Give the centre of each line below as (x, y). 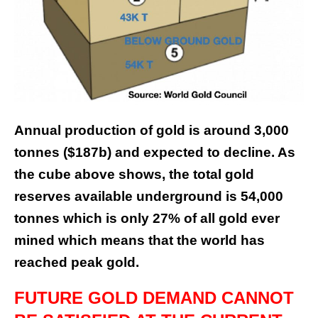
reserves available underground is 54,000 (149, 197)
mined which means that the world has (139, 241)
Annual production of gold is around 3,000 (152, 131)
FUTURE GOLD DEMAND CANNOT (154, 298)
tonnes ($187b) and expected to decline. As (155, 153)
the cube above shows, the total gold (134, 175)
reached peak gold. (77, 263)
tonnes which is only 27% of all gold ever (147, 219)
